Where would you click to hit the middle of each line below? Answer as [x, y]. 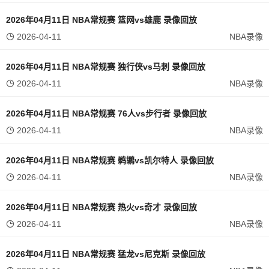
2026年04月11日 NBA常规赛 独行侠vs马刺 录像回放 [106, 67]
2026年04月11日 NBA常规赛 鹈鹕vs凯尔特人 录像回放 [110, 160]
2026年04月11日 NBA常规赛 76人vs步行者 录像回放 [106, 113]
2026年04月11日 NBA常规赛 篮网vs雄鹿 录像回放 [101, 20]
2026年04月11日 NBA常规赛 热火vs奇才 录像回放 [101, 207]
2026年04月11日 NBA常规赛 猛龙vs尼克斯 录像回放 [106, 254]
